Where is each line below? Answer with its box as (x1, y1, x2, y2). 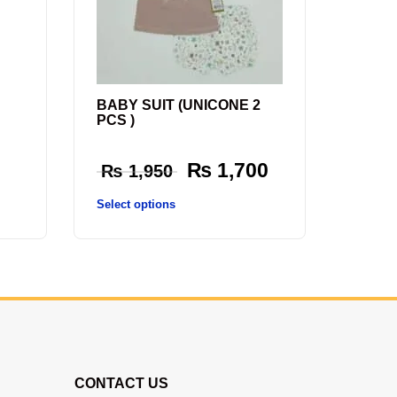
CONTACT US (74, 376, 168, 392)
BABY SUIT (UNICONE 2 (97, 97, 261, 113)
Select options (97, 197, 175, 211)
